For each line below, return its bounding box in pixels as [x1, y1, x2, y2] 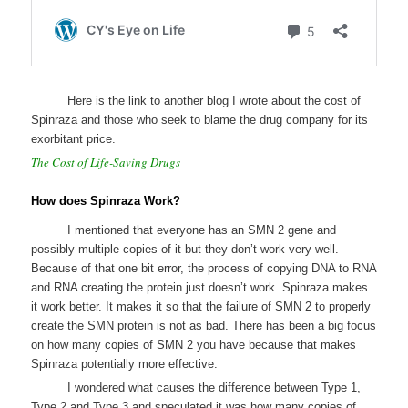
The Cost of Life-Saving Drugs [31, 153, 181, 170]
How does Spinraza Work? [31, 193, 181, 208]
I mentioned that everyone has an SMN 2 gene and [67, 222, 337, 237]
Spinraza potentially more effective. [31, 356, 219, 371]
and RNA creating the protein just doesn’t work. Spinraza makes [31, 280, 369, 294]
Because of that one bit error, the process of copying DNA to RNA [31, 260, 377, 275]
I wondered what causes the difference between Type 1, [67, 380, 362, 394]
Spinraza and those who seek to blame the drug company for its [31, 112, 369, 127]
